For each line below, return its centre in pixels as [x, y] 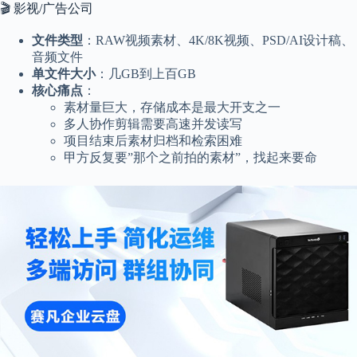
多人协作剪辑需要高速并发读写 [153, 124]
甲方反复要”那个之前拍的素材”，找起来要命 [190, 158]
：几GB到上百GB [146, 74]
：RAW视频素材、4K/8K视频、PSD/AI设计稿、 [218, 41]
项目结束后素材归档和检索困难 [153, 141]
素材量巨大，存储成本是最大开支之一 [172, 108]
